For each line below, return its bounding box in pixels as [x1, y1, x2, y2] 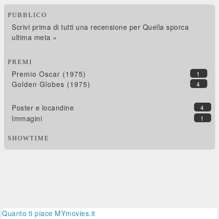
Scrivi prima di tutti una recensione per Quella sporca [12, 22, 189, 32]
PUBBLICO [8, 11, 47, 19]
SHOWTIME [8, 134, 50, 142]
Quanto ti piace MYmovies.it [2, 208, 95, 218]
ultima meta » [12, 32, 57, 42]
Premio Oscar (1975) [12, 68, 87, 79]
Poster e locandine [12, 102, 74, 112]
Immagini [12, 113, 43, 123]
